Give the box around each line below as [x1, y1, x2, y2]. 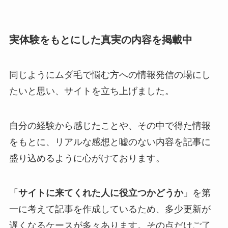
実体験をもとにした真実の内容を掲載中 [9, 34, 192, 46]
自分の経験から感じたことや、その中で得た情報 [9, 121, 211, 131]
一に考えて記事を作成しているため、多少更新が [9, 204, 211, 215]
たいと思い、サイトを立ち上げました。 [9, 86, 174, 97]
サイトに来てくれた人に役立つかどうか [18, 188, 183, 198]
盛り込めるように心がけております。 [9, 153, 165, 164]
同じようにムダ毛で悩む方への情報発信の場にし [9, 70, 211, 80]
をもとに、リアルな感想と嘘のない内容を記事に [9, 137, 211, 148]
